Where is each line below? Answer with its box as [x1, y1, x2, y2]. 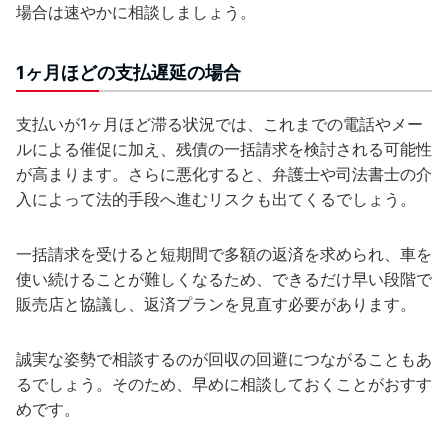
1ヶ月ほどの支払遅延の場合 [16, 61, 241, 83]
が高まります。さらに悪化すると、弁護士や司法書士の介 [16, 163, 432, 184]
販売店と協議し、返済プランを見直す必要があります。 [16, 293, 416, 314]
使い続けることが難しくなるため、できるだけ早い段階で [16, 268, 432, 289]
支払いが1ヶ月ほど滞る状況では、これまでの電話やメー [16, 113, 423, 134]
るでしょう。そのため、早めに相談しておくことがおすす [16, 373, 432, 394]
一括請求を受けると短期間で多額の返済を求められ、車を [16, 243, 432, 264]
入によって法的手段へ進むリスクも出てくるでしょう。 [16, 188, 416, 209]
